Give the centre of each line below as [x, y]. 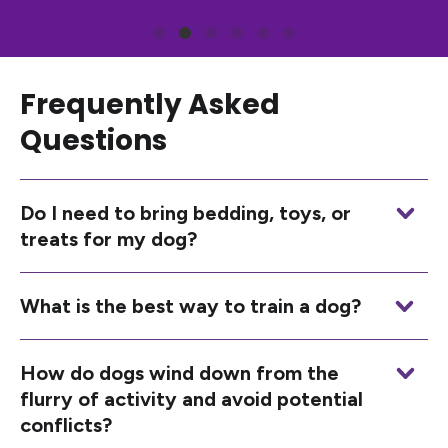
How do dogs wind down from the [179, 373]
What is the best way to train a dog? [190, 306]
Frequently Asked [150, 105]
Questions [93, 141]
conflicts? [66, 425]
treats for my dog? [108, 239]
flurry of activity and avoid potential [191, 399]
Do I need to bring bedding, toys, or [185, 213]
